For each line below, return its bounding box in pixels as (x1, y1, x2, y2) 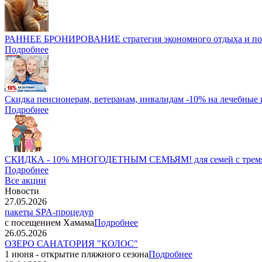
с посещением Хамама (5, 217, 94, 227)
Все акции (5, 175, 46, 185)
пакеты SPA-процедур (5, 206, 94, 217)
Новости (5, 185, 39, 196)
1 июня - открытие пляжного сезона (5, 249, 149, 259)
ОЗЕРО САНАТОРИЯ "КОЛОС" (5, 238, 138, 249)
